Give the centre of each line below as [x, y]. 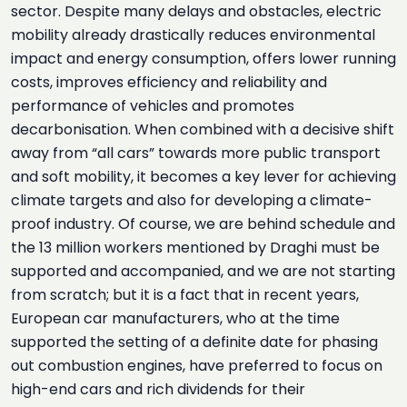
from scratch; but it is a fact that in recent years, [185, 295]
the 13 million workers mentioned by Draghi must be [195, 248]
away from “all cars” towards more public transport [196, 153]
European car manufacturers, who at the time [175, 318]
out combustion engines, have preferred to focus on [197, 366]
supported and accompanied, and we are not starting [203, 271]
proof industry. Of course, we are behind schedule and [203, 224]
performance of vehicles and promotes [153, 106]
